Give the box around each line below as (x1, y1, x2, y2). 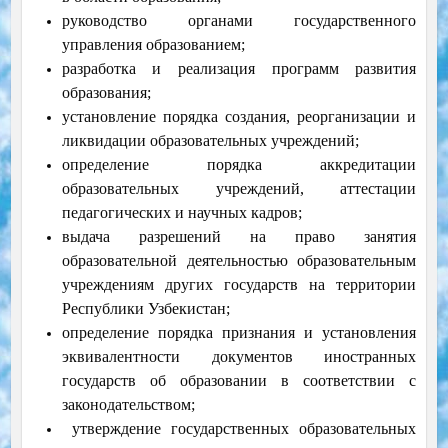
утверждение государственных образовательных (61, 420, 417, 438)
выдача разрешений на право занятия (61, 228, 417, 246)
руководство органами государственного (61, 12, 417, 30)
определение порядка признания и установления (61, 324, 417, 342)
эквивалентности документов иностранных (61, 348, 417, 366)
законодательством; (61, 396, 195, 414)
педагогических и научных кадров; (61, 204, 302, 222)
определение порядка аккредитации (61, 156, 417, 174)
